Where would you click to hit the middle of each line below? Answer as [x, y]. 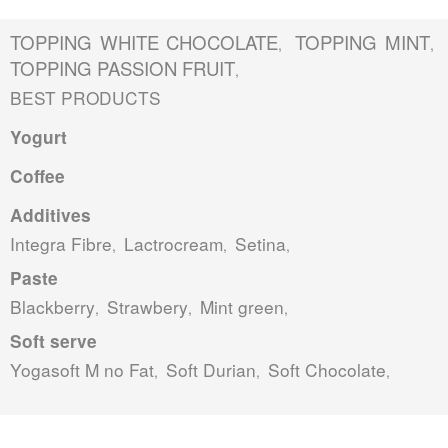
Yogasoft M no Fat [82, 369]
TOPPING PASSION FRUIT [122, 67]
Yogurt [38, 136]
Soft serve [53, 340]
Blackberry [52, 306]
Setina [260, 243]
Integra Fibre [61, 243]
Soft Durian [211, 369]
